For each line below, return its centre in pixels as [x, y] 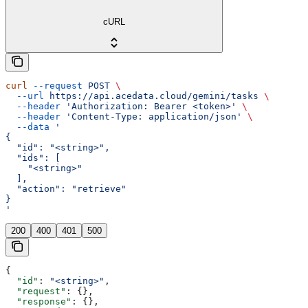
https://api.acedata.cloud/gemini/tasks [151, 96]
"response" [38, 301]
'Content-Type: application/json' [151, 116]
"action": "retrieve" [66, 188]
